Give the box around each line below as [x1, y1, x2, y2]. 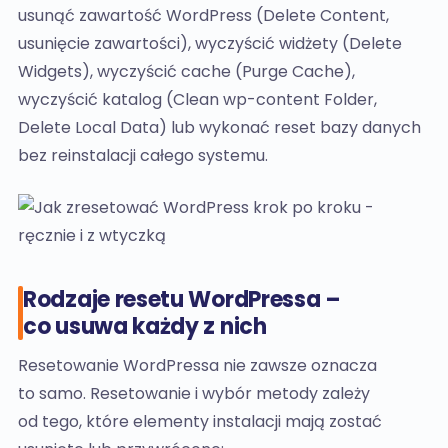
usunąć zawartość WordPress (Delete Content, [18, 4, 389, 27]
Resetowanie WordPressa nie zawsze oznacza [18, 354, 377, 377]
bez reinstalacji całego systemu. [18, 144, 268, 167]
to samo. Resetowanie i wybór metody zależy [18, 382, 370, 405]
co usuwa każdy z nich [23, 311, 267, 342]
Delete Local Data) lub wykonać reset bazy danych [18, 116, 421, 139]
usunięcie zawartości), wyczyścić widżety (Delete [18, 32, 402, 55]
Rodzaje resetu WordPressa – [23, 284, 341, 315]
